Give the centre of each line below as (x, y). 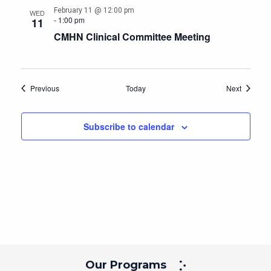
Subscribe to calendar (129, 126)
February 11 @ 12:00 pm (94, 10)
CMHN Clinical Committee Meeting (132, 37)
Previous (44, 88)
